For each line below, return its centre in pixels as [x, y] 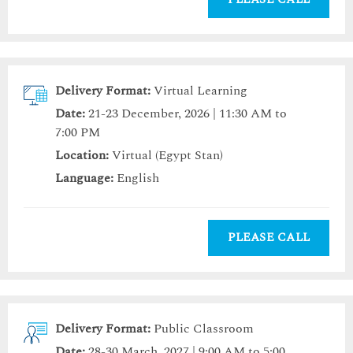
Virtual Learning [201, 91]
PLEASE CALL [268, 238]
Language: [84, 178]
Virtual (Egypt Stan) [166, 156]
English [136, 178]
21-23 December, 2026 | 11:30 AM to [188, 114]
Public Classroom [204, 329]
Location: [82, 156]
